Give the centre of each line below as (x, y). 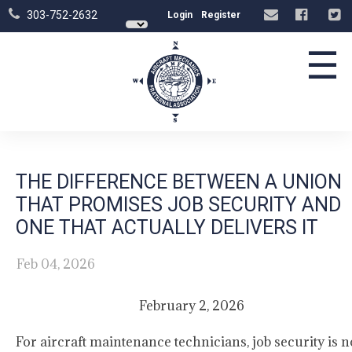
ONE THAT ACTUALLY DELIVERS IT (167, 227)
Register (220, 15)
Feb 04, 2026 (56, 264)
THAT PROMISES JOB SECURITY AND (178, 205)
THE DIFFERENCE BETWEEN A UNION (179, 182)
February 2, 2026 (192, 306)
